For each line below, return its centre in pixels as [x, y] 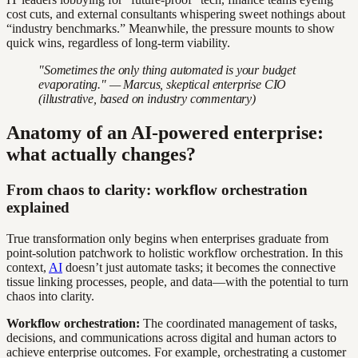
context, [28, 267]
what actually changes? [101, 155]
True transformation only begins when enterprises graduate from [167, 238]
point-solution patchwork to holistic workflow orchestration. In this [175, 253]
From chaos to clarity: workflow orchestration [157, 190]
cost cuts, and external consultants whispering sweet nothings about [176, 14]
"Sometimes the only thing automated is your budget [167, 70]
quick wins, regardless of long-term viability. [118, 43]
